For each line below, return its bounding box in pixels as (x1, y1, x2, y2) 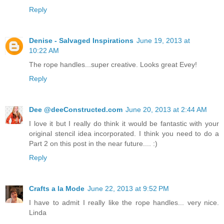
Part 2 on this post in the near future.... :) (29, 139, 157, 147)
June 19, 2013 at (136, 36, 190, 44)
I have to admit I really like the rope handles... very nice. (29, 198, 219, 206)
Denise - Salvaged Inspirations (29, 36, 133, 44)
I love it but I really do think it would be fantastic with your (29, 119, 219, 127)
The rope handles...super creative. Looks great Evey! (29, 60, 197, 68)
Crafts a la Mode (29, 184, 84, 192)
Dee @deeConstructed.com (29, 105, 122, 113)
